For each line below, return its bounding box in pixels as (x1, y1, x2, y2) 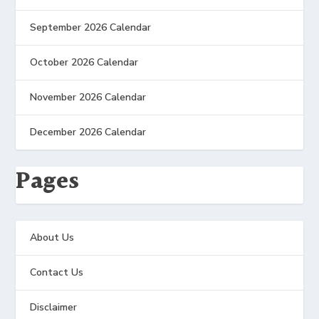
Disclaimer (30, 300, 78, 314)
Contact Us (30, 266, 84, 279)
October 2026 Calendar (30, 56, 139, 69)
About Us (30, 231, 75, 244)
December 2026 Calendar (30, 125, 147, 139)
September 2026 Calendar (30, 21, 152, 34)
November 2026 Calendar (30, 90, 147, 104)
